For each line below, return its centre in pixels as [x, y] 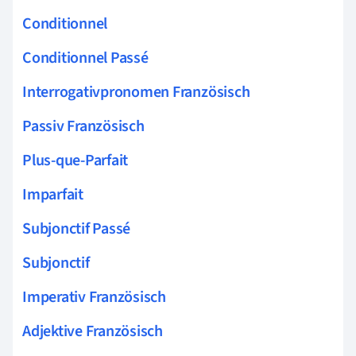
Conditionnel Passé [85, 58]
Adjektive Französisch [93, 331]
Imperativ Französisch [94, 297]
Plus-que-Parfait [75, 160]
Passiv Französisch [83, 126]
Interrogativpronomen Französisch [136, 92]
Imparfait [53, 194]
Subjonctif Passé [77, 228]
